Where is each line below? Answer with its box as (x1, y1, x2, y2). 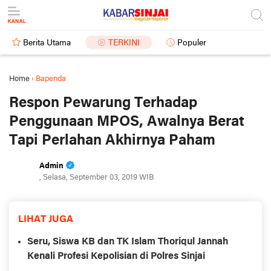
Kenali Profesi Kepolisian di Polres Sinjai (27, 252, 205, 261)
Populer (177, 39, 206, 48)
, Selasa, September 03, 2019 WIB (39, 174, 154, 181)
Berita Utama (23, 39, 71, 48)
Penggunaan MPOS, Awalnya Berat (9, 114, 244, 129)
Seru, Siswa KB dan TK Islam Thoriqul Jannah (27, 237, 229, 247)
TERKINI (108, 39, 140, 48)
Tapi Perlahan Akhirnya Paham (9, 133, 215, 148)
